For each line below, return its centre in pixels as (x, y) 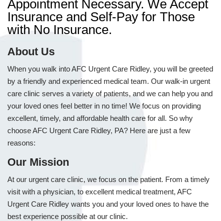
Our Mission (38, 162)
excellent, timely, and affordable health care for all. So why (100, 118)
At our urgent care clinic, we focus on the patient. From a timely (109, 179)
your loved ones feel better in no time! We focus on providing (104, 106)
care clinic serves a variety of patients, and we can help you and (110, 93)
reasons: (21, 143)
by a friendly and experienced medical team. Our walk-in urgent (109, 81)
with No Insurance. (60, 30)
